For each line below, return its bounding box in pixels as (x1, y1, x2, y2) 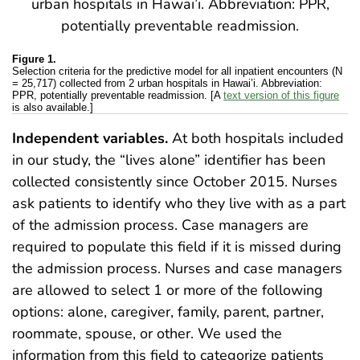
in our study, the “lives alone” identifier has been (12, 149, 325, 170)
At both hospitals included (168, 128, 344, 148)
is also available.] (12, 100, 93, 113)
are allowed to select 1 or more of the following (12, 280, 323, 300)
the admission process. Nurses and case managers (12, 258, 342, 278)
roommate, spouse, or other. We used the (12, 323, 282, 343)
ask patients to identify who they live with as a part (12, 193, 346, 213)
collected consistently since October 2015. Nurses (12, 171, 337, 191)
